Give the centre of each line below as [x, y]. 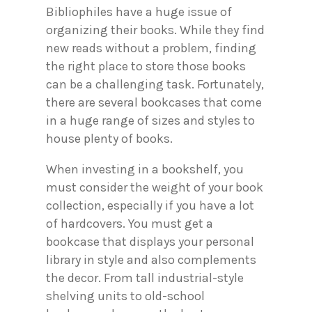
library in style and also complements [151, 259]
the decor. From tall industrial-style [145, 278]
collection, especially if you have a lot [150, 205]
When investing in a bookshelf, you [145, 169]
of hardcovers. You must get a [130, 223]
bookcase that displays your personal [150, 241]
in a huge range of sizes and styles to [150, 120]
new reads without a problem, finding [151, 48]
